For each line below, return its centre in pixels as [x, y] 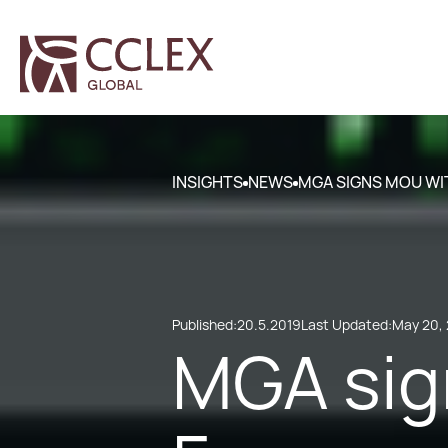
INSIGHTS [207, 182]
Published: [204, 325]
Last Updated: [346, 325]
